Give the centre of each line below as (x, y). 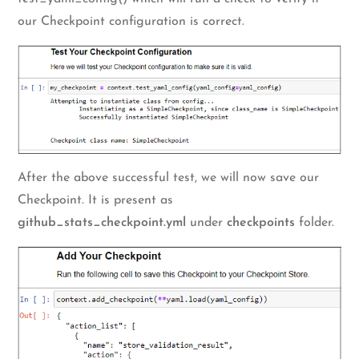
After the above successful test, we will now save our (169, 177)
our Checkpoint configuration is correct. (131, 21)
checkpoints (261, 222)
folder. (315, 222)
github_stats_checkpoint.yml (102, 222)
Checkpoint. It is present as (96, 200)
